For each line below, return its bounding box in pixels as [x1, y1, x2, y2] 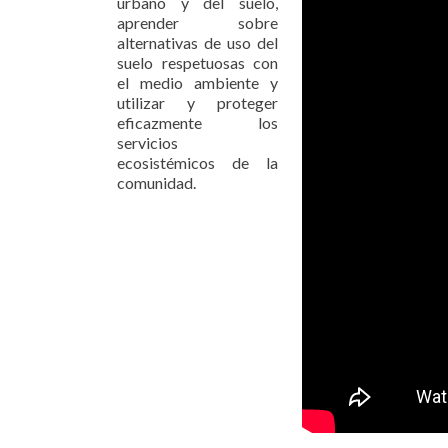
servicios [117, 133, 178, 152]
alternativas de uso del [117, 33, 278, 52]
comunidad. [117, 173, 196, 192]
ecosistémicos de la [117, 153, 278, 172]
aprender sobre [117, 13, 278, 32]
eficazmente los [117, 113, 278, 132]
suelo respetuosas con [117, 53, 278, 72]
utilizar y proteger [117, 93, 278, 112]
